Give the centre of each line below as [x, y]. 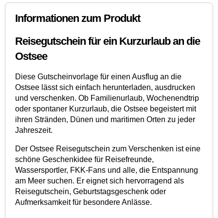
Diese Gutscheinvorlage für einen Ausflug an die [98, 76]
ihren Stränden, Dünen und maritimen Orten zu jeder [105, 119]
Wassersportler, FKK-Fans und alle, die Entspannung [107, 170]
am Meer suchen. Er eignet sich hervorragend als [100, 181]
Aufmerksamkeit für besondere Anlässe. [83, 202]
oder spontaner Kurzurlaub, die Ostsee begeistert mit [106, 109]
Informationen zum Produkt [78, 18]
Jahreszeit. [34, 130]
